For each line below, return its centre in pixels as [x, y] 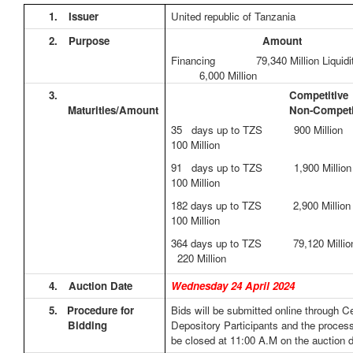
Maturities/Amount [113, 110]
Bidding [88, 325]
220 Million [199, 258]
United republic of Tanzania [234, 17]
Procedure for [101, 310]
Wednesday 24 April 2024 [233, 286]
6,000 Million [214, 75]
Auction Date [101, 286]
